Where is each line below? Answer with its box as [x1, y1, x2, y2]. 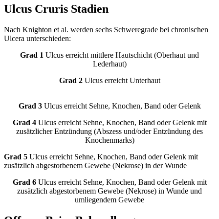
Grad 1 [20, 50, 44, 59]
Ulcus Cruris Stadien [4, 2, 109, 15]
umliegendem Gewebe [75, 195, 144, 204]
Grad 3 [18, 101, 42, 110]
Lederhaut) [92, 59, 127, 68]
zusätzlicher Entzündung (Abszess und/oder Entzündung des [16, 127, 203, 135]
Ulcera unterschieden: [4, 34, 71, 43]
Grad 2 [59, 76, 83, 85]
